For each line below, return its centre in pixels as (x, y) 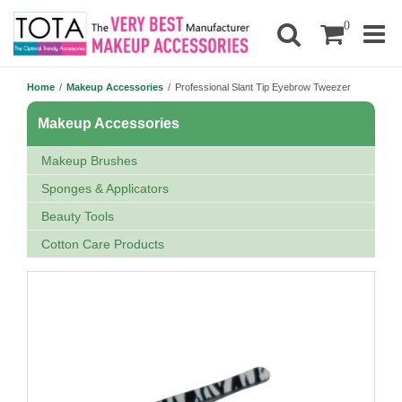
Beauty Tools (78, 216)
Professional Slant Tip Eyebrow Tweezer (263, 87)
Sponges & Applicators (105, 188)
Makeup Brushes (89, 161)
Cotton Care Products (103, 244)
